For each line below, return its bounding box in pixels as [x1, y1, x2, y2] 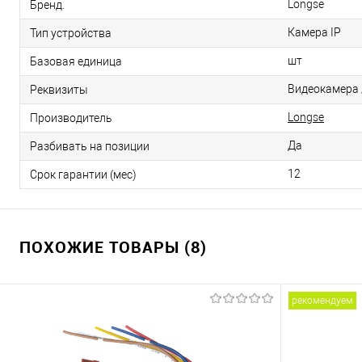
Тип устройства [30, 27, 112, 40]
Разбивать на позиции [30, 140, 149, 154]
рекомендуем [292, 295, 353, 307]
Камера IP [288, 26, 341, 40]
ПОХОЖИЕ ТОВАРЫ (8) [19, 236, 207, 259]
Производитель [30, 112, 112, 125]
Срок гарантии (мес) [30, 168, 137, 182]
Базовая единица [30, 55, 122, 69]
